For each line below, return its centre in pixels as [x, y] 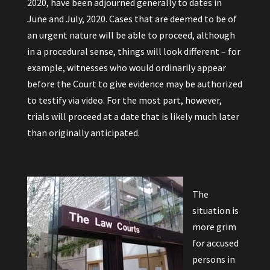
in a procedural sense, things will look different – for [133, 51]
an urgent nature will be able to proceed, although [131, 35]
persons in [213, 259]
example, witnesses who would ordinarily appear [126, 67]
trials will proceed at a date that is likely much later [133, 116]
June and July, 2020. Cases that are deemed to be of [132, 19]
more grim [214, 227]
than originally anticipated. [83, 133]
